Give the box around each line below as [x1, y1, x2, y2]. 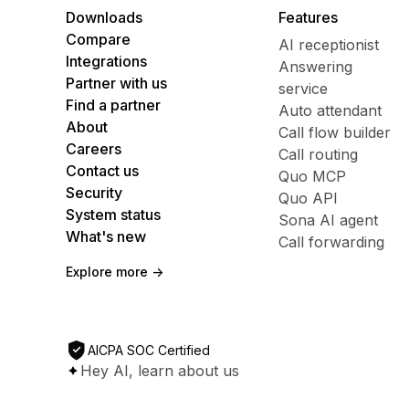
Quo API [278, 188, 339, 207]
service [278, 79, 329, 98]
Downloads [66, 7, 142, 26]
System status [66, 204, 161, 224]
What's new [66, 226, 146, 246]
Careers [66, 139, 121, 158]
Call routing [278, 144, 359, 163]
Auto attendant [278, 100, 383, 120]
